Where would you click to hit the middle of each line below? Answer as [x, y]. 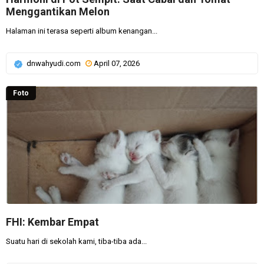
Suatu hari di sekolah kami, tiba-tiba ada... [76, 241]
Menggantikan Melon [58, 11]
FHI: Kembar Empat [52, 222]
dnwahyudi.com [55, 63]
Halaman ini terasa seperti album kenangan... [82, 31]
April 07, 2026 [117, 63]
